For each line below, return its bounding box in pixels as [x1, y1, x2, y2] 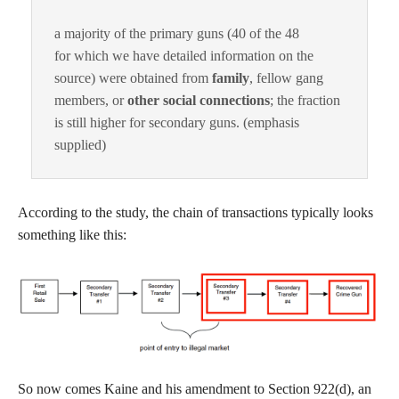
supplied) [54, 136, 106, 152]
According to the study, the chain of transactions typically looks [18, 204, 373, 220]
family [212, 69, 249, 85]
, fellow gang [249, 69, 323, 85]
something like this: [18, 226, 126, 242]
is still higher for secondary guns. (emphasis [54, 114, 299, 130]
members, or [54, 92, 127, 108]
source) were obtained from [54, 69, 212, 85]
